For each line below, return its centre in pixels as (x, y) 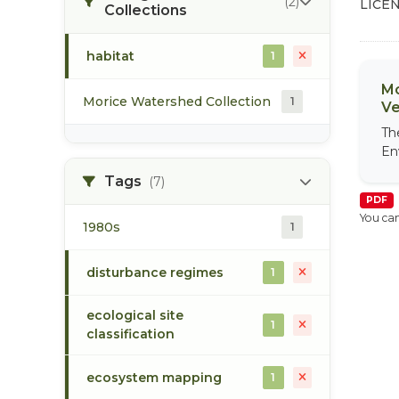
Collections (146, 10)
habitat (110, 56)
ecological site (135, 315)
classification (130, 334)
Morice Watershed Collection (177, 101)
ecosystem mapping (154, 377)
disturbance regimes (155, 272)
